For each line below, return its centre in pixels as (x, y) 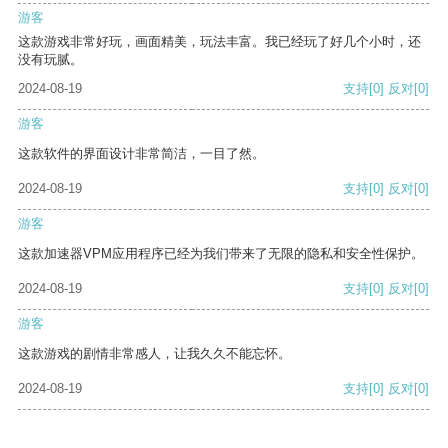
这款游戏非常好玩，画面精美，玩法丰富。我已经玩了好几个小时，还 (219, 42)
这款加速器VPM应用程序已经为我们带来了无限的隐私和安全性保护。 (221, 254)
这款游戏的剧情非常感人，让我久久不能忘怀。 (154, 354)
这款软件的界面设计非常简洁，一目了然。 (141, 154)
